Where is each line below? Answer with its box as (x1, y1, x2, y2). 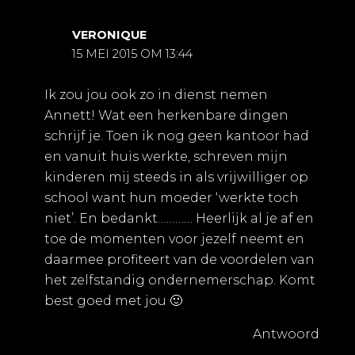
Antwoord (253, 326, 319, 342)
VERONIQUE (72, 28, 147, 43)
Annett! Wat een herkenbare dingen (44, 108, 288, 124)
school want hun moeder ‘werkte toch (44, 190, 299, 206)
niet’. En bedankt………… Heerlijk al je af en (44, 211, 314, 227)
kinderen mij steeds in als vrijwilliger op (44, 170, 308, 185)
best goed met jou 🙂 (44, 293, 182, 309)
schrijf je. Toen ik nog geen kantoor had (44, 128, 309, 144)
